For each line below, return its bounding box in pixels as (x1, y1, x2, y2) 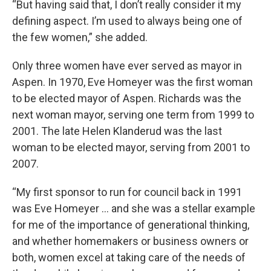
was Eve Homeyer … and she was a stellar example (12, 202, 255, 215)
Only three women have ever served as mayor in (12, 59, 242, 72)
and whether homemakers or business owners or (12, 235, 249, 247)
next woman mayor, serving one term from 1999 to (12, 108, 254, 121)
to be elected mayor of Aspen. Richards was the (12, 92, 241, 105)
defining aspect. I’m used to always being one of (12, 15, 243, 27)
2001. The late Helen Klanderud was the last (12, 125, 222, 137)
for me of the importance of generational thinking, (12, 218, 249, 231)
